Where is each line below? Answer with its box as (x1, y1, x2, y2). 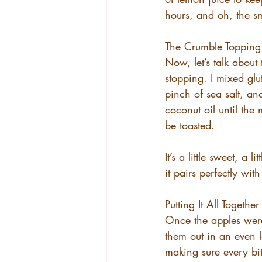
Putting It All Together (165, 197, 259, 211)
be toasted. (165, 118, 215, 132)
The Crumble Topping (165, 39, 261, 53)
